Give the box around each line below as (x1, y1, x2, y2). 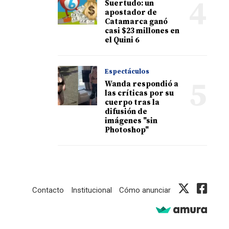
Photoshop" (105, 125, 149, 135)
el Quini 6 (105, 35, 140, 45)
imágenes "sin (105, 116, 158, 126)
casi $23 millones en (105, 26, 180, 36)
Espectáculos (105, 67, 150, 76)
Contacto (32, 185, 64, 195)
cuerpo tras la (105, 97, 160, 107)
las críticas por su (105, 88, 174, 98)
